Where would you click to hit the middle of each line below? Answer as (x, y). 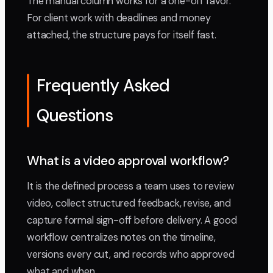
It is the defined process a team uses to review (131, 186)
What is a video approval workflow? (128, 161)
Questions (75, 116)
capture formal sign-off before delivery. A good (132, 221)
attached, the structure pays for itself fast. (122, 35)
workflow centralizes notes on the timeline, (122, 238)
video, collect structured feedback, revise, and (129, 204)
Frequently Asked (103, 86)
